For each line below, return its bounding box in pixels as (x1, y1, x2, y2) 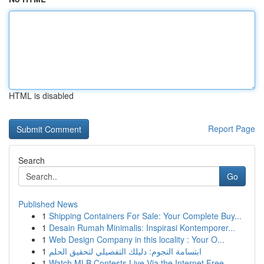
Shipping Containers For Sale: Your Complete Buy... (49, 210, 242, 222)
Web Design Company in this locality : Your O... (49, 233, 225, 245)
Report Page (208, 123, 255, 134)
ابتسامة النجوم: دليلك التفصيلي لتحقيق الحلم (49, 245, 202, 257)
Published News (18, 198, 78, 210)
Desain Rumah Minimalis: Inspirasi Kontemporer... (49, 222, 235, 233)
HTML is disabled (9, 90, 74, 101)
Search (18, 154, 45, 166)
